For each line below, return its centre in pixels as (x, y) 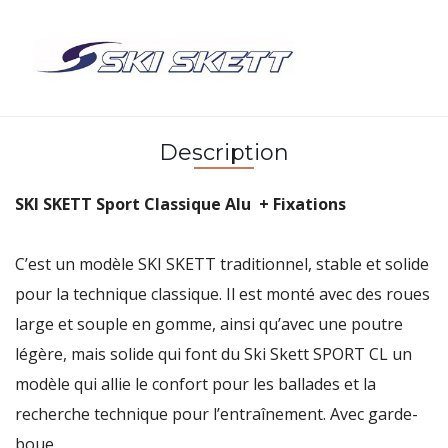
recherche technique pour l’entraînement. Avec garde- (216, 413)
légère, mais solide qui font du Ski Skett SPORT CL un (213, 353)
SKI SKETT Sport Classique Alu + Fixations (180, 203)
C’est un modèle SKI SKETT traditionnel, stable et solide (222, 263)
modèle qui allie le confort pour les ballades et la (195, 383)
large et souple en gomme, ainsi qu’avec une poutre (209, 323)
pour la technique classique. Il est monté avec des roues (222, 293)
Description (224, 152)
